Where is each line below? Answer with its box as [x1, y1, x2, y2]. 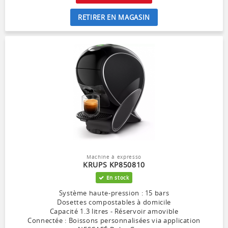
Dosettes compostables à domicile [57, 197, 171, 207]
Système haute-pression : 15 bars [59, 188, 169, 198]
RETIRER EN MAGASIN [78, 13, 150, 22]
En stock [104, 174, 129, 182]
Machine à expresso [87, 153, 141, 161]
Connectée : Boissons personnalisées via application [27, 216, 201, 225]
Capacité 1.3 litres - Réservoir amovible [49, 207, 179, 216]
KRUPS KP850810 [82, 160, 146, 170]
